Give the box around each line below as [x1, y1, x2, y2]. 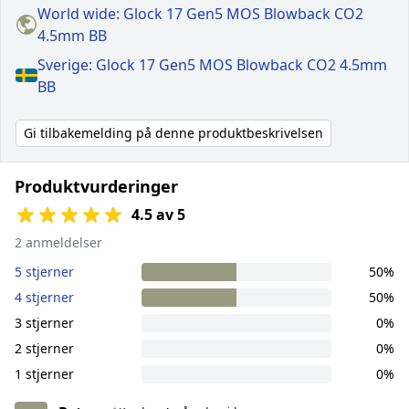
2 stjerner [15, 339, 74, 357]
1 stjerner [15, 364, 74, 383]
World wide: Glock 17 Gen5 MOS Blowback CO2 [37, 3, 363, 24]
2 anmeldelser [15, 233, 102, 251]
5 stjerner [15, 262, 74, 280]
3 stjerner [15, 313, 74, 331]
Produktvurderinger [15, 174, 178, 197]
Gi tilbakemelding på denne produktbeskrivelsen [24, 123, 323, 142]
